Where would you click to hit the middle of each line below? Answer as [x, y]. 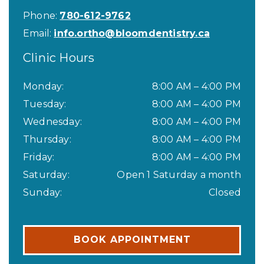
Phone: [42, 15]
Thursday [46, 139]
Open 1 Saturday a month [179, 174]
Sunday [42, 192]
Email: [39, 33]
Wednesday [52, 121]
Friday [38, 157]
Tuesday [44, 104]
